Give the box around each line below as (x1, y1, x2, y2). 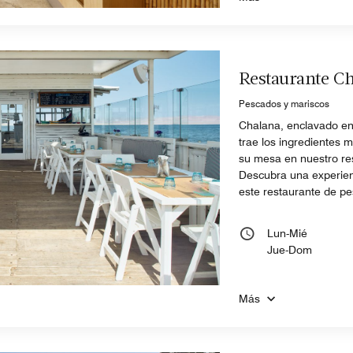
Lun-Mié (267, 226, 308, 240)
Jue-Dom (267, 243, 313, 256)
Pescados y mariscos (239, 97, 330, 110)
